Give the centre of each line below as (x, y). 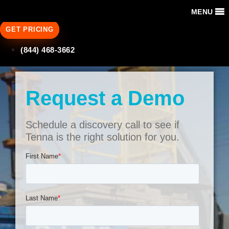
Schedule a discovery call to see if (102, 125)
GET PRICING (30, 30)
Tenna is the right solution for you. (102, 137)
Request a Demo (105, 98)
